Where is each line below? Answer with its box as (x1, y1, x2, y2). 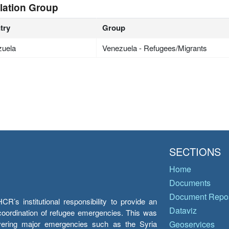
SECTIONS (169, 144, 221, 159)
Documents (169, 177, 211, 189)
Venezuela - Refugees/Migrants (102, 42, 208, 53)
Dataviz (169, 204, 197, 216)
